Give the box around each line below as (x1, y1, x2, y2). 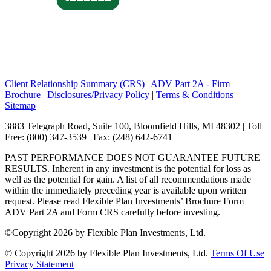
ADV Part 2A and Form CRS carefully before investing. (5, 207, 220, 218)
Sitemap (5, 100, 36, 111)
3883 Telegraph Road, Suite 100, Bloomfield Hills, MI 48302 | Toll (5, 121, 262, 132)
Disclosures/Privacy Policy (47, 90, 149, 100)
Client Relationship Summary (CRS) (5, 79, 145, 90)
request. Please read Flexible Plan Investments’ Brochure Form (5, 196, 244, 207)
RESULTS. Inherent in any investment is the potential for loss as (5, 163, 251, 174)
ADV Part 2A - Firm (151, 79, 230, 90)
